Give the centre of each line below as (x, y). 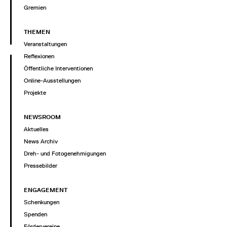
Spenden (35, 214)
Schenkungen (42, 202)
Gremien (35, 7)
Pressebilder (41, 165)
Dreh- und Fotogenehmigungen (65, 153)
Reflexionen (39, 56)
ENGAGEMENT (46, 190)
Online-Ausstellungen (52, 80)
